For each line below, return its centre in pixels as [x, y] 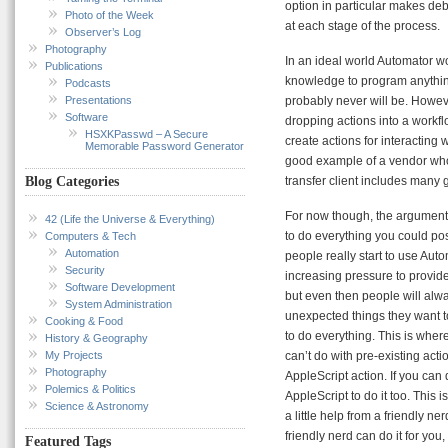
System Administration [118, 303]
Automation [92, 252]
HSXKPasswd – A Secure [146, 133]
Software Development [120, 286]
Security [85, 269]
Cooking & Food [84, 320]
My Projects [74, 354]
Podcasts [88, 82]
